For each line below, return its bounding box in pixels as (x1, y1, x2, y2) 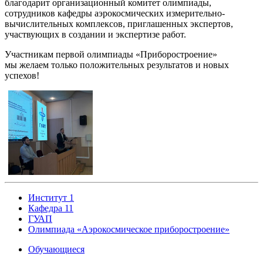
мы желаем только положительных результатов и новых (5, 60, 229, 70)
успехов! (5, 70, 39, 81)
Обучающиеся (28, 244, 85, 255)
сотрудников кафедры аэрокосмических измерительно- (5, 8, 225, 19)
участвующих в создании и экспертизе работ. (5, 29, 186, 40)
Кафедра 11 (28, 203, 73, 214)
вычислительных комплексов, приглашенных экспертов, (5, 19, 233, 29)
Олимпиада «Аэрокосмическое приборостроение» (28, 224, 230, 235)
